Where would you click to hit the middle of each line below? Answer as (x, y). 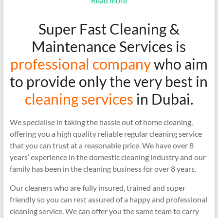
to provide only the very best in (109, 81)
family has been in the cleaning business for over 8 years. (103, 168)
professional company (80, 64)
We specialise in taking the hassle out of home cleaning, (101, 122)
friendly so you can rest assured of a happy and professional (108, 199)
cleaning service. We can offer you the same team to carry (104, 211)
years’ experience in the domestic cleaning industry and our (108, 157)
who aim (179, 64)
